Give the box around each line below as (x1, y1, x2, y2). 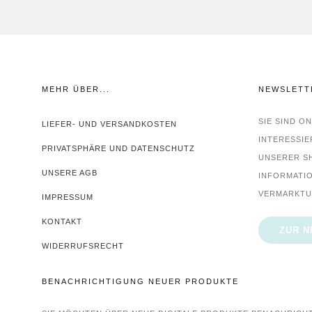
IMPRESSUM (42, 193, 93, 202)
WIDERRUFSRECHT (42, 242, 124, 251)
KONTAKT (42, 217, 82, 226)
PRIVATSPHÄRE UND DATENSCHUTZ (42, 144, 195, 153)
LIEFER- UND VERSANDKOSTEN (42, 120, 177, 129)
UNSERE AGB (42, 169, 97, 178)
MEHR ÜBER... (42, 85, 110, 94)
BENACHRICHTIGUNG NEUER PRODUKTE (42, 277, 239, 286)
